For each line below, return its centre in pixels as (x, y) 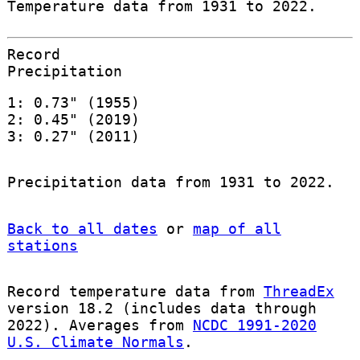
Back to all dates (82, 228)
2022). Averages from (100, 325)
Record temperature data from (135, 291)
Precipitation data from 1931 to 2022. (170, 182)
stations (42, 245)
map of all (237, 228)
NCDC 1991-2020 (254, 325)
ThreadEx (299, 291)
